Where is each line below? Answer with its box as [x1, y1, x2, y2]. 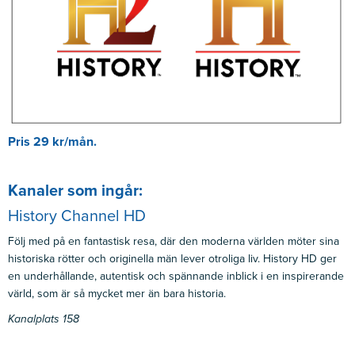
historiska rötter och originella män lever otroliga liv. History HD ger [8, 251, 337, 265]
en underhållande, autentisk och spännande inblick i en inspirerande [8, 269, 344, 283]
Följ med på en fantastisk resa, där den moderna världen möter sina [8, 234, 339, 248]
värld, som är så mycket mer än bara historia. [8, 286, 226, 300]
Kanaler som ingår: [8, 181, 143, 200]
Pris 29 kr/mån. [8, 133, 97, 150]
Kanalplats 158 [8, 311, 79, 326]
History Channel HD [8, 206, 146, 226]
